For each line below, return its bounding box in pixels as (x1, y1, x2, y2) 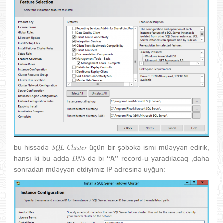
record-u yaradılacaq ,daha (118, 154, 210, 162)
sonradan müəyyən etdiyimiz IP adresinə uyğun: (14, 165, 165, 173)
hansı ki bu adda (14, 154, 72, 162)
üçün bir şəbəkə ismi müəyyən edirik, (87, 143, 210, 151)
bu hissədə (14, 143, 49, 151)
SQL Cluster (49, 142, 87, 152)
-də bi (85, 154, 107, 162)
